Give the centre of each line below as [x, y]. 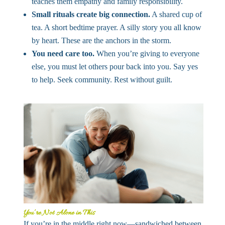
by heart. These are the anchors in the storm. [101, 41]
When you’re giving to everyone [147, 54]
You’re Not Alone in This [59, 213]
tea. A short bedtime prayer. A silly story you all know [116, 28]
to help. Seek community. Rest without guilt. [102, 80]
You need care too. [63, 54]
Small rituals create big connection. [91, 15]
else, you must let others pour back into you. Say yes [115, 67]
